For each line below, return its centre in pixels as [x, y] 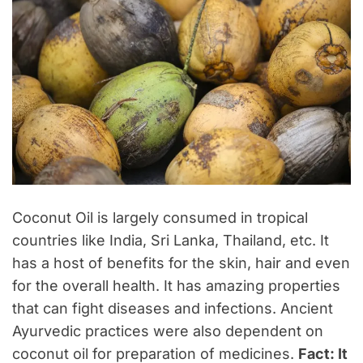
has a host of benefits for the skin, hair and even [181, 263]
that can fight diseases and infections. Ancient [173, 308]
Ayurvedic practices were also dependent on [168, 331]
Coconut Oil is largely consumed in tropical [160, 217]
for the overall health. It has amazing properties [176, 285]
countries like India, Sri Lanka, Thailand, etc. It [171, 240]
